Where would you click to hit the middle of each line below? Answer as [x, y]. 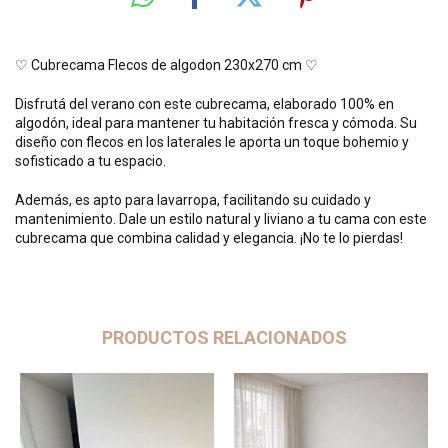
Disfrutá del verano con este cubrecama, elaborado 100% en [204, 103]
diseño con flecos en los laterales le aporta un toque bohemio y [212, 141]
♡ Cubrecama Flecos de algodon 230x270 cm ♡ [166, 64]
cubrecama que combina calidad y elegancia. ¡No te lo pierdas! [209, 237]
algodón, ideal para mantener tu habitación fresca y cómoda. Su [216, 122]
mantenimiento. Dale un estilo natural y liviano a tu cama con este [221, 218]
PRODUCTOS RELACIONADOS [224, 337]
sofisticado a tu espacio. [90, 160]
